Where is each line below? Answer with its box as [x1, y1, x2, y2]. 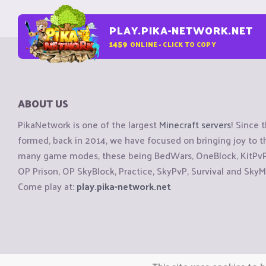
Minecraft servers [159, 116, 231, 134]
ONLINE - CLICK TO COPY [129, 37, 216, 50]
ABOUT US [18, 94, 68, 112]
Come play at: [18, 178, 77, 195]
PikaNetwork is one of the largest [18, 116, 159, 134]
